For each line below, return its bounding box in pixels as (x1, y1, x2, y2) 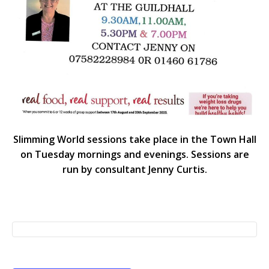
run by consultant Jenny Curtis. (62, 163, 207, 177)
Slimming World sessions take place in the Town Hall (13, 133, 256, 147)
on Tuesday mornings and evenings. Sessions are (20, 148, 249, 162)
